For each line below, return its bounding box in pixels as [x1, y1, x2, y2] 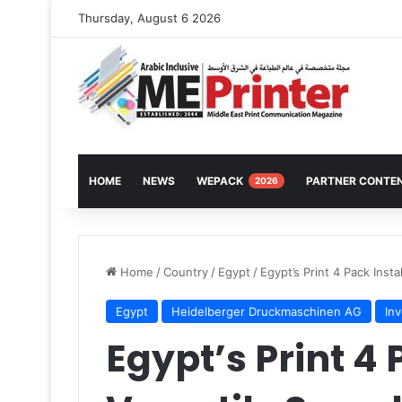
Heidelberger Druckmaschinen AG [171, 304, 362, 319]
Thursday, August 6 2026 [78, 11, 221, 25]
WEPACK [197, 174, 246, 188]
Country [163, 265, 208, 279]
